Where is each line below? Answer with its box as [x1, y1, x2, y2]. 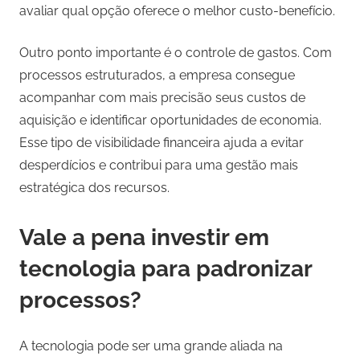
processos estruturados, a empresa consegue [19, 67, 295, 84]
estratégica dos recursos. [19, 180, 170, 196]
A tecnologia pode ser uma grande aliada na [19, 338, 283, 354]
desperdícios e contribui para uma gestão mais [19, 157, 298, 174]
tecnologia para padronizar [19, 256, 312, 283]
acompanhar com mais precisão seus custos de [19, 90, 305, 106]
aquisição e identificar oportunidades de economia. [19, 112, 321, 129]
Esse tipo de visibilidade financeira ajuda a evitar [19, 135, 304, 151]
